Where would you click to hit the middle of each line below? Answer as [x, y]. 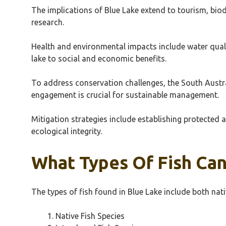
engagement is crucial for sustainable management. [125, 95]
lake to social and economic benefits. [99, 58]
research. [48, 22]
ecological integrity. [67, 131]
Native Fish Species [90, 216]
